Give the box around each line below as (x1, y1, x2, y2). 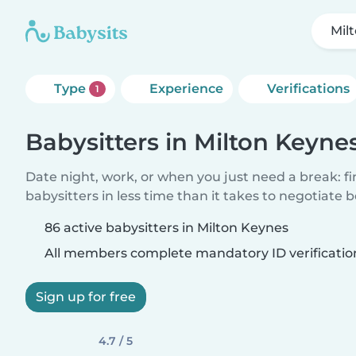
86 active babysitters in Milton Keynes (44, 220, 288, 235)
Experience (149, 81, 223, 96)
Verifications (266, 81, 350, 96)
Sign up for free (36, 289, 136, 304)
